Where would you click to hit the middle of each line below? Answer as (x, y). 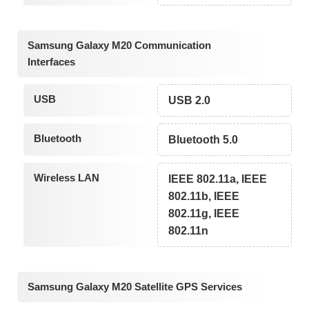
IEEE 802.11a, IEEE (218, 179)
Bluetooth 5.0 (203, 140)
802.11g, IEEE (204, 214)
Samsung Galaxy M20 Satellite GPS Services (135, 286)
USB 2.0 (190, 101)
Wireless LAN (66, 178)
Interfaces (51, 62)
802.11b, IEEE (204, 197)
